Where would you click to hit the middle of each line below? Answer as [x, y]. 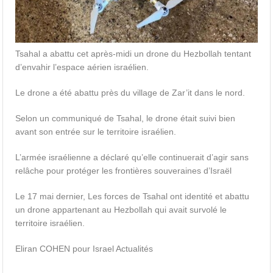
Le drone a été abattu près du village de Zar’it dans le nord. [130, 93]
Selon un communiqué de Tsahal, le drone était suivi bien [126, 119]
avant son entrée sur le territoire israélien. [96, 132]
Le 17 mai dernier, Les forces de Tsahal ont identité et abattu [133, 197]
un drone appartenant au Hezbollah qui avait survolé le [121, 210]
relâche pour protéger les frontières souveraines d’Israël [124, 171]
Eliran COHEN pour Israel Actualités [84, 249]
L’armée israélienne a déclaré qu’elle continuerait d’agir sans [132, 158]
